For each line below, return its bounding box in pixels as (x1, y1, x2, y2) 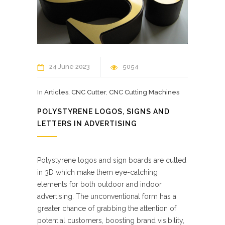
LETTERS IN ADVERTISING (37, 119, 137, 128)
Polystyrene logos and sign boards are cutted (37, 156, 186, 164)
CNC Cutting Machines (109, 88, 179, 96)
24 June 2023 (49, 62, 90, 70)
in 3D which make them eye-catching (37, 168, 158, 176)
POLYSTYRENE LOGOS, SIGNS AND (37, 107, 170, 116)
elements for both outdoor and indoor (37, 180, 162, 188)
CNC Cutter (71, 88, 106, 96)
